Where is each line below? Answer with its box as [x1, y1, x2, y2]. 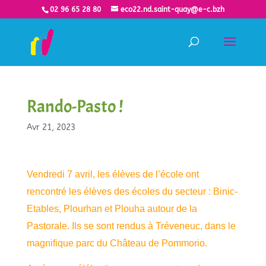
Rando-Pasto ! [26, 95, 123, 118]
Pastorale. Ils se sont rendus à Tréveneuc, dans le [26, 221, 236, 231]
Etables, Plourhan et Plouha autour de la [26, 204, 197, 214]
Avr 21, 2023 [26, 122, 75, 132]
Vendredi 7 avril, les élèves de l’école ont [26, 169, 199, 179]
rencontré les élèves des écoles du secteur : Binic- [26, 186, 237, 197]
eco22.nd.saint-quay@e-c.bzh [120, 5, 224, 14]
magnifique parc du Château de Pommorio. [26, 238, 207, 248]
